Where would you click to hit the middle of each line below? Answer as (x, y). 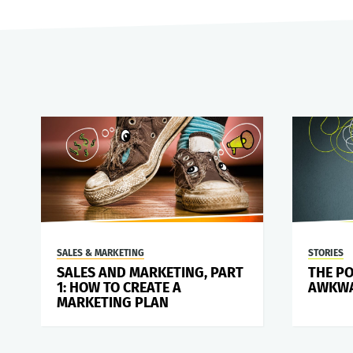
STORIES (326, 253)
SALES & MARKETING (100, 253)
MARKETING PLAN (113, 303)
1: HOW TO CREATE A (119, 288)
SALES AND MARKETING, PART (150, 273)
